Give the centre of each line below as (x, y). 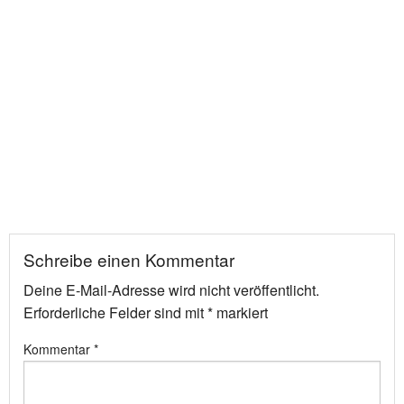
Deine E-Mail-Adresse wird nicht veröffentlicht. (171, 289)
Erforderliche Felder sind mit (115, 312)
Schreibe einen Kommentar (129, 259)
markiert (240, 312)
